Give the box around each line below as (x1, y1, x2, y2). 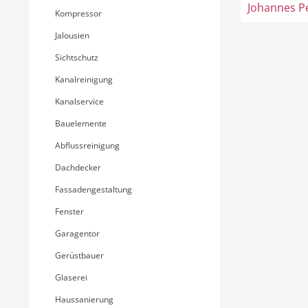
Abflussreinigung (55, 140, 120, 151)
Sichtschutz (55, 52, 98, 63)
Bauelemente (55, 118, 107, 129)
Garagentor (55, 228, 100, 239)
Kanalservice (55, 96, 104, 107)
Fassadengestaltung (55, 184, 132, 195)
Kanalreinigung (55, 74, 113, 85)
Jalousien (55, 30, 89, 41)
